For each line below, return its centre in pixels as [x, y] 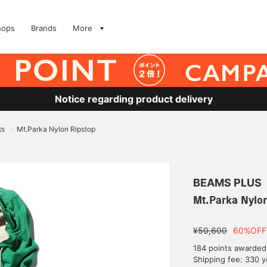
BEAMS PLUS [227, 183]
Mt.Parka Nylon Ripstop [56, 129]
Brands [44, 28]
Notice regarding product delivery [133, 99]
